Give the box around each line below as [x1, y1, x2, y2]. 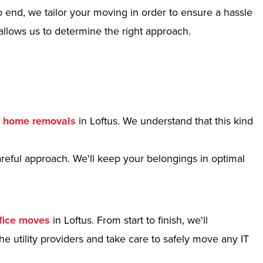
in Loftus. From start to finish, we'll [50, 214, 208, 227]
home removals [3, 114, 76, 128]
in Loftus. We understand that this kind [76, 114, 253, 128]
